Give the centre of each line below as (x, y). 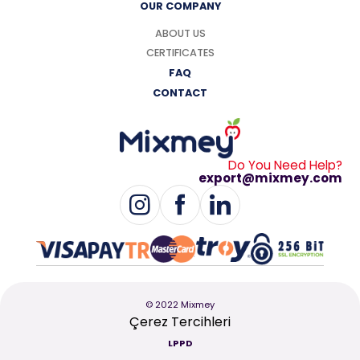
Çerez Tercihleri (180, 322)
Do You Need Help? (285, 165)
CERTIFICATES (180, 53)
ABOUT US (180, 33)
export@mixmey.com (270, 178)
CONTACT (180, 93)
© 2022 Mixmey (180, 305)
